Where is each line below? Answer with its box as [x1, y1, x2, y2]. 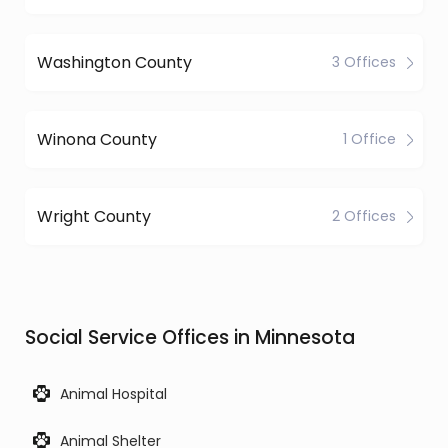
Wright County [37, 204, 151, 228]
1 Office [343, 129, 396, 149]
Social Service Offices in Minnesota [25, 324, 355, 351]
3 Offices [332, 52, 396, 72]
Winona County [37, 127, 157, 151]
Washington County [37, 50, 192, 74]
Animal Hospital [60, 384, 167, 404]
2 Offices [332, 206, 396, 226]
